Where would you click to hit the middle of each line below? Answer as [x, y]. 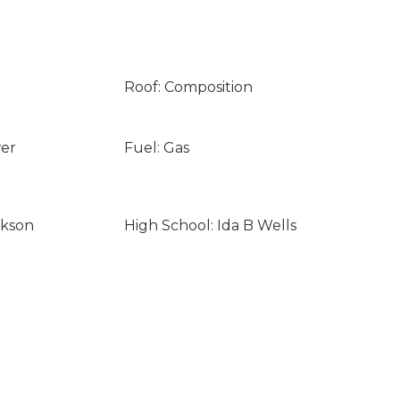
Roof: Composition [188, 87]
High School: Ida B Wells [210, 225]
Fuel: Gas [156, 148]
